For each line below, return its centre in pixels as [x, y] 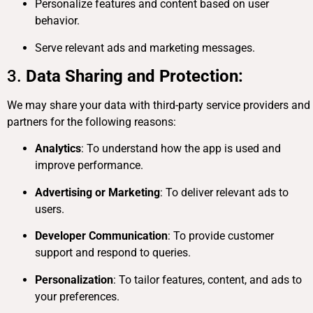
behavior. [57, 21]
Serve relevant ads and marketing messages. [145, 48]
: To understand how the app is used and [181, 149]
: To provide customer [221, 236]
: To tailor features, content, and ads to [208, 279]
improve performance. [89, 166]
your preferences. [77, 296]
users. [50, 209]
